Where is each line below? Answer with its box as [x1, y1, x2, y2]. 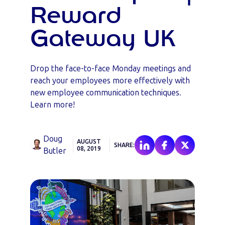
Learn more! [30, 100, 75, 109]
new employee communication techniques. [30, 88, 181, 97]
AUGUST [77, 138, 101, 145]
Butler [43, 146, 66, 156]
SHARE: [114, 142, 135, 149]
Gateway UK [30, 28, 175, 51]
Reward [30, 5, 122, 28]
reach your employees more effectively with [30, 76, 190, 85]
